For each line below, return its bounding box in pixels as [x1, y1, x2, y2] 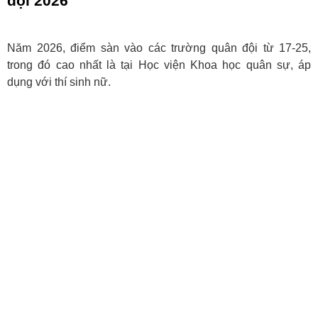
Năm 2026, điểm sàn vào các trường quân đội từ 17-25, [7, 42, 311, 54]
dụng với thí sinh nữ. [7, 76, 111, 88]
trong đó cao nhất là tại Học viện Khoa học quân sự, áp [7, 59, 311, 71]
